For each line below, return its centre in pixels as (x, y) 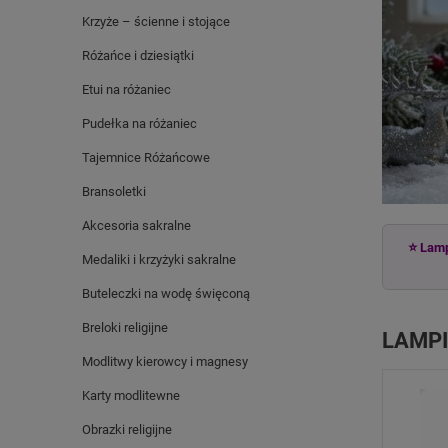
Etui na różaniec (126, 89)
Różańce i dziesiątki (138, 55)
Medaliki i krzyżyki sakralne (159, 259)
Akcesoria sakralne (136, 225)
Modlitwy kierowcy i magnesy (165, 361)
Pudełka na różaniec (139, 123)
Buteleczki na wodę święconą (166, 293)
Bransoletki (114, 191)
